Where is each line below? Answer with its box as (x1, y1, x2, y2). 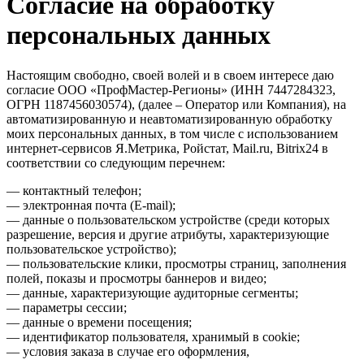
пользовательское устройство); (6, 241, 176, 256)
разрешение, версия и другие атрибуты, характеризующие (6, 227, 329, 241)
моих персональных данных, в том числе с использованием (6, 126, 338, 141)
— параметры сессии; (6, 300, 127, 314)
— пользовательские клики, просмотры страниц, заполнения (6, 256, 346, 271)
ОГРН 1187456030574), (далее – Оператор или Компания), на (6, 97, 346, 111)
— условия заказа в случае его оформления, (6, 344, 249, 358)
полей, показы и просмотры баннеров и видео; (6, 271, 266, 285)
